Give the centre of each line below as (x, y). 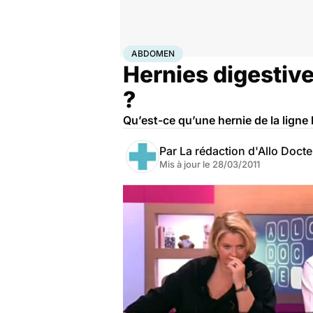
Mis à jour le (186, 164)
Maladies (193, 51)
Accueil (138, 51)
